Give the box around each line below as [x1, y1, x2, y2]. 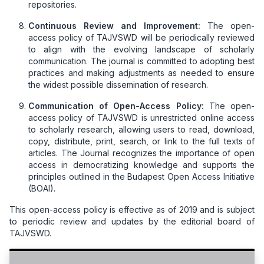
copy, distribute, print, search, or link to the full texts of [28, 136, 255, 146]
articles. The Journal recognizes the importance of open [28, 147, 255, 158]
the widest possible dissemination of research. [28, 79, 208, 90]
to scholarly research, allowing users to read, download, [28, 124, 255, 134]
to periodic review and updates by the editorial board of [9, 216, 255, 226]
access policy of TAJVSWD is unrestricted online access [28, 112, 255, 123]
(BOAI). [28, 183, 55, 193]
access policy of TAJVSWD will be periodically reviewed [28, 32, 255, 42]
